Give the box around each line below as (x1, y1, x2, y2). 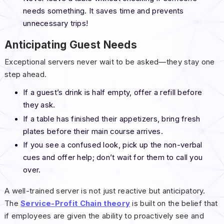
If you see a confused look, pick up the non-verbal (22, 140, 202, 149)
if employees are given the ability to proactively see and (4, 211, 204, 220)
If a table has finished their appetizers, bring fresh (22, 114, 200, 123)
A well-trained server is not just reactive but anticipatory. (4, 186, 205, 195)
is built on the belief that (130, 198, 218, 208)
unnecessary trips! (22, 19, 88, 28)
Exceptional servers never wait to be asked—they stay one (4, 57, 215, 67)
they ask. (22, 100, 55, 110)
